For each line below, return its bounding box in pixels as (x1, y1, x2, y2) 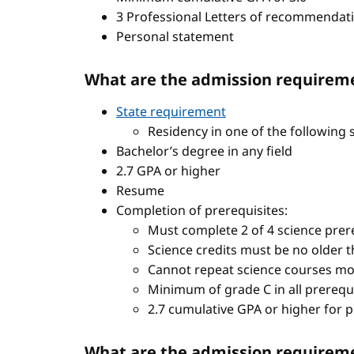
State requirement (116, 103, 226, 120)
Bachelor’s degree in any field (116, 142, 292, 160)
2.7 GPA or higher (116, 162, 220, 179)
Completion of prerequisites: (116, 201, 288, 219)
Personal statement (116, 28, 234, 45)
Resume (116, 182, 164, 199)
